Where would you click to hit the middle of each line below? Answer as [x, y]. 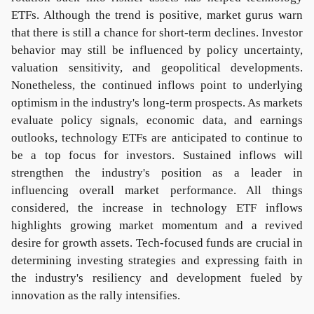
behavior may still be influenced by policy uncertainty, [157, 50]
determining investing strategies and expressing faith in [157, 260]
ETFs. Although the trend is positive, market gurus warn [157, 15]
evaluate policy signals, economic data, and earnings [157, 120]
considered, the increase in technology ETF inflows [157, 208]
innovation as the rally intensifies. [96, 295]
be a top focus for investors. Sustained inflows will [157, 155]
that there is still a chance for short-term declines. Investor [157, 33]
